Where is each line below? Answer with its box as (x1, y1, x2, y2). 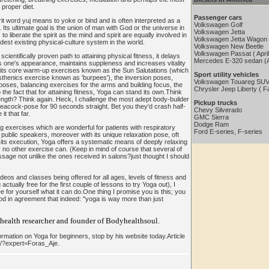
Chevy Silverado (194, 106, 242, 113)
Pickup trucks (194, 99, 237, 106)
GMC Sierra (194, 113, 229, 121)
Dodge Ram (194, 121, 229, 128)
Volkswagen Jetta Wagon (194, 35, 267, 43)
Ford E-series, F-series (194, 128, 262, 135)
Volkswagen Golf (194, 21, 243, 28)
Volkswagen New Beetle (194, 43, 264, 50)
